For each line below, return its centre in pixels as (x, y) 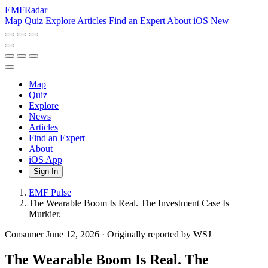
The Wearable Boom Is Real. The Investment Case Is (129, 203)
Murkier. (45, 214)
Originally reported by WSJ (159, 234)
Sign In (46, 171)
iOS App (45, 159)
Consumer (25, 234)
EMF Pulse (50, 192)
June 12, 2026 (74, 234)
